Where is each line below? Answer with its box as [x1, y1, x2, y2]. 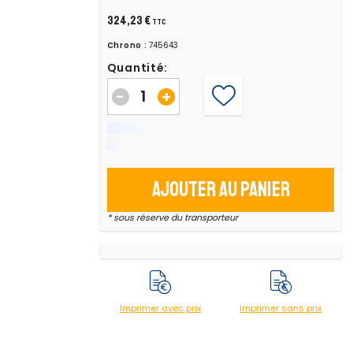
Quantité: [106, 59, 169, 76]
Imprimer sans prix [240, 301, 322, 314]
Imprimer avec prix [119, 301, 201, 314]
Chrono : [106, 39, 147, 51]
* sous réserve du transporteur [106, 211, 238, 224]
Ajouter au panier [151, 176, 290, 203]
